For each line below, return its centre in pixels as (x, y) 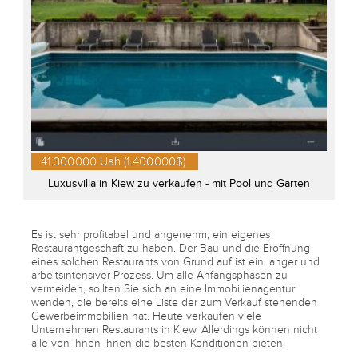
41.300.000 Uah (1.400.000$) (113, 161)
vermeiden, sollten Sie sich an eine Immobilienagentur (163, 288)
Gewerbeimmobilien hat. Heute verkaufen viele (146, 316)
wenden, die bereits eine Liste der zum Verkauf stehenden (174, 302)
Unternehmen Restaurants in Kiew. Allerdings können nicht (174, 329)
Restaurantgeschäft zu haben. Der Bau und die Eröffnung (171, 248)
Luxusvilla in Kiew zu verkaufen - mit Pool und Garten (179, 183)
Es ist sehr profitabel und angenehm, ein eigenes (151, 234)
